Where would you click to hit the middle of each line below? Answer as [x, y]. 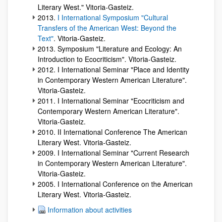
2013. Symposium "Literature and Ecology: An [110, 49]
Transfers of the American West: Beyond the [107, 28]
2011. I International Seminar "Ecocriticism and [111, 101]
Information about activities [90, 210]
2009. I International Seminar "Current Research [113, 153]
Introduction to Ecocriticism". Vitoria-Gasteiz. [107, 59]
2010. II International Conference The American [112, 132]
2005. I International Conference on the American [115, 184]
